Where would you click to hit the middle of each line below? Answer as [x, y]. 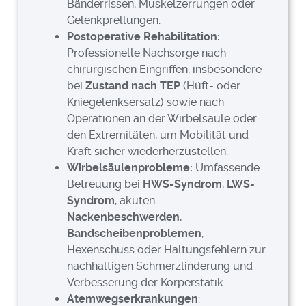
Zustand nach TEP [133, 85]
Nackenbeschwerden [124, 217]
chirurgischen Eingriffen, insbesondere [164, 69]
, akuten [135, 200]
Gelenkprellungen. [114, 20]
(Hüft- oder [211, 85]
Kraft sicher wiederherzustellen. [148, 151]
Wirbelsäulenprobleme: [130, 167]
